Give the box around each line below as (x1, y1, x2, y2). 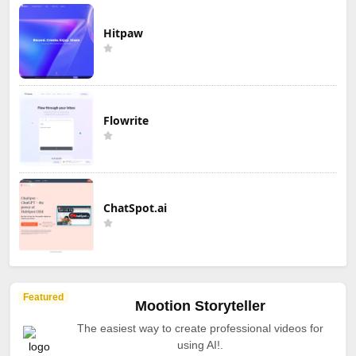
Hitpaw (103, 25, 143, 41)
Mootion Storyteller (135, 297, 265, 314)
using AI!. (177, 338, 223, 351)
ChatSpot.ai (103, 199, 167, 215)
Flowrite (103, 112, 149, 128)
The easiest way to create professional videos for (77, 321, 323, 335)
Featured (23, 291, 64, 303)
